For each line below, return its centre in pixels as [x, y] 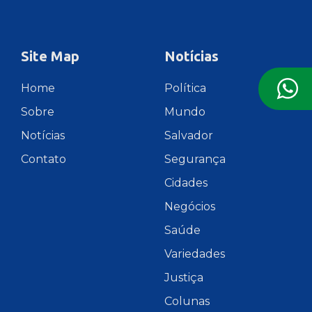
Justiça [184, 277]
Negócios [190, 206]
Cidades [186, 182]
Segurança [195, 159]
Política [185, 88]
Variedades [195, 253]
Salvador [189, 135]
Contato [44, 159]
